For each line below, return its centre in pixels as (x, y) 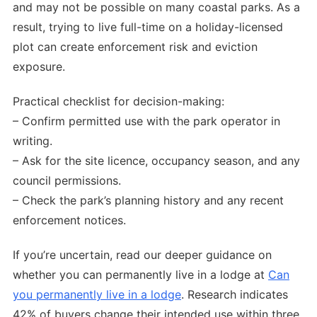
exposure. (39, 67)
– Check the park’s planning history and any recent (148, 200)
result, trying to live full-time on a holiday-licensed (148, 27)
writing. (33, 140)
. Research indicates (235, 294)
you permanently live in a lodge (97, 294)
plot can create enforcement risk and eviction (135, 47)
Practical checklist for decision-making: (119, 101)
